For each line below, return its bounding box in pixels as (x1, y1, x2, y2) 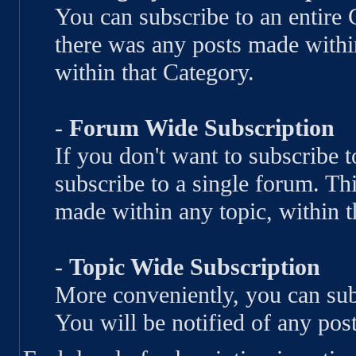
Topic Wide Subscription (68, 253, 320, 281)
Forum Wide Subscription (68, 114, 335, 142)
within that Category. (54, 59, 254, 87)
